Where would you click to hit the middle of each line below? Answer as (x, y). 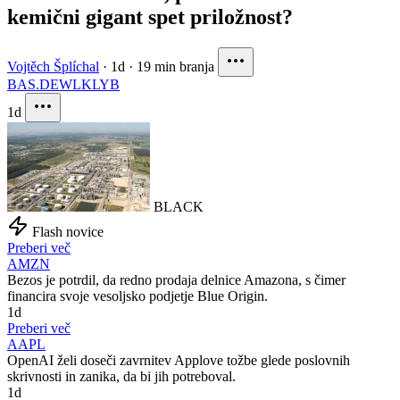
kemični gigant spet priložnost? (150, 17)
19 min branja (175, 67)
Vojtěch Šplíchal (53, 67)
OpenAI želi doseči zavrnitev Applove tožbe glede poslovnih (179, 361)
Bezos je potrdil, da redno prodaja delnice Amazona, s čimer (176, 280)
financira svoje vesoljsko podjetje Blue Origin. (137, 296)
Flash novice (68, 232)
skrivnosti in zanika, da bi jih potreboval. (121, 377)
